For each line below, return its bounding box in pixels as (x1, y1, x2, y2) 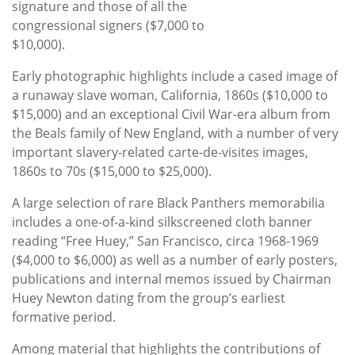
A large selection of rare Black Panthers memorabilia (12, 193, 325, 212)
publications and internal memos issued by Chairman (12, 269, 331, 288)
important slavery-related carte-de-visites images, (12, 143, 308, 161)
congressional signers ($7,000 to (12, 16, 204, 34)
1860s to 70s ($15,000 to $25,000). (12, 162, 212, 180)
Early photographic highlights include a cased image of (12, 67, 338, 85)
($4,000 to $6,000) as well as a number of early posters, (12, 250, 338, 269)
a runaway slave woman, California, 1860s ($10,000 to (12, 86, 328, 104)
